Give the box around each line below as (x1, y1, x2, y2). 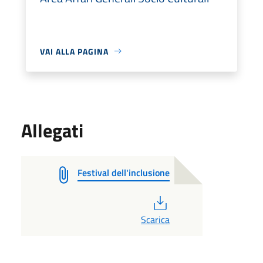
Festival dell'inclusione (77, 165, 170, 180)
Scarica (140, 212, 170, 227)
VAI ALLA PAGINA (40, 45, 109, 58)
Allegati (21, 116, 83, 144)
